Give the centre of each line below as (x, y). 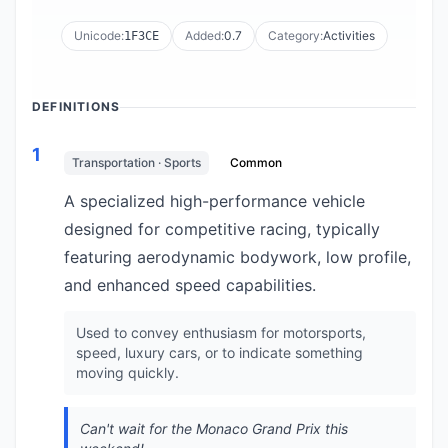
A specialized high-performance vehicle (214, 201)
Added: (204, 35)
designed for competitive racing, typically (222, 229)
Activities (348, 35)
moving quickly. (127, 372)
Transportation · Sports (136, 162)
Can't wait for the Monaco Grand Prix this (214, 428)
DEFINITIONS (76, 106)
